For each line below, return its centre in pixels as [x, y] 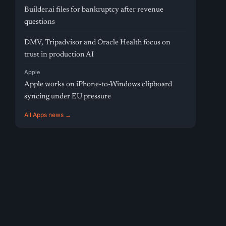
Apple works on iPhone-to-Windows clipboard [98, 84]
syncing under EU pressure [68, 97]
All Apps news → [48, 115]
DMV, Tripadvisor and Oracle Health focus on [98, 43]
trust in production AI [59, 55]
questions [40, 22]
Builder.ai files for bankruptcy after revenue [94, 10]
